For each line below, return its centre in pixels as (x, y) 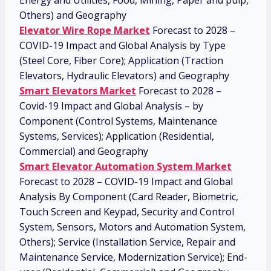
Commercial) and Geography (84, 152)
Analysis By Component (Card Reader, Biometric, (129, 197)
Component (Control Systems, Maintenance (118, 121)
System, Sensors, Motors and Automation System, (132, 227)
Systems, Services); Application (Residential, (117, 136)
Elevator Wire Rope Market (85, 31)
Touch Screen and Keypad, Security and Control (127, 212)
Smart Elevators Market (78, 91)
